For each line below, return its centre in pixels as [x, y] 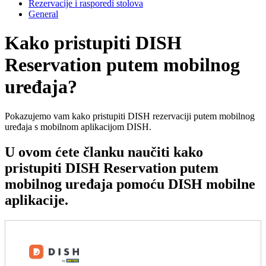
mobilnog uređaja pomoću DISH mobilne [130, 184]
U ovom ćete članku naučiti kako [104, 152]
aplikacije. [37, 200]
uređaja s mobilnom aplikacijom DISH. [78, 126]
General [43, 14]
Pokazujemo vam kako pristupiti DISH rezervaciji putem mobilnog [130, 116]
